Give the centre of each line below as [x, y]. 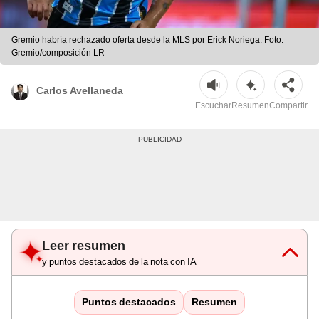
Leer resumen [84, 246]
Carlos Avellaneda [80, 90]
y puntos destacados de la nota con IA [119, 262]
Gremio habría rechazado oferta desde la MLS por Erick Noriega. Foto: [147, 40]
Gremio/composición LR [58, 53]
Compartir [288, 106]
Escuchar [213, 106]
